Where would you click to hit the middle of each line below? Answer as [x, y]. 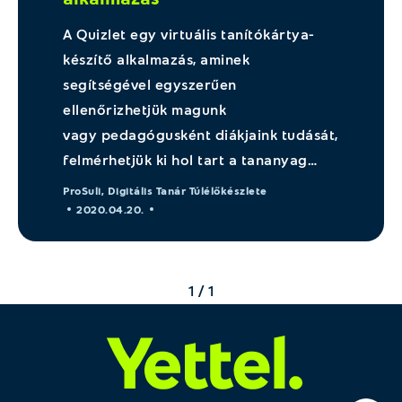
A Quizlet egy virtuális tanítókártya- [189, 34]
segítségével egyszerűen [150, 84]
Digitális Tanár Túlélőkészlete [187, 190]
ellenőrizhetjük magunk [144, 109]
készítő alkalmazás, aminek [156, 59]
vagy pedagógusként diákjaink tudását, [201, 134]
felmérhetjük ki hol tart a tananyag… [190, 159]
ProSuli [82, 190]
